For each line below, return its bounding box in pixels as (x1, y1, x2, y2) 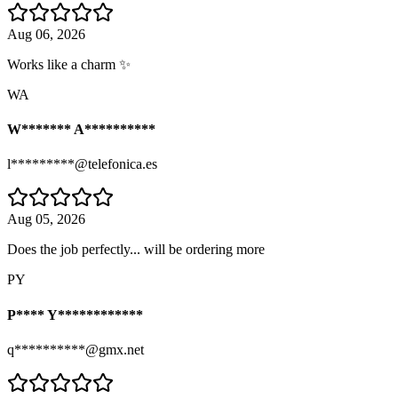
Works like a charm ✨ (7, 56, 131, 72)
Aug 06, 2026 (7, 26, 85, 42)
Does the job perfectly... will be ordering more (7, 242, 265, 258)
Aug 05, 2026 (7, 211, 85, 227)
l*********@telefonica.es (7, 156, 157, 172)
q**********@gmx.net (7, 342, 144, 357)
